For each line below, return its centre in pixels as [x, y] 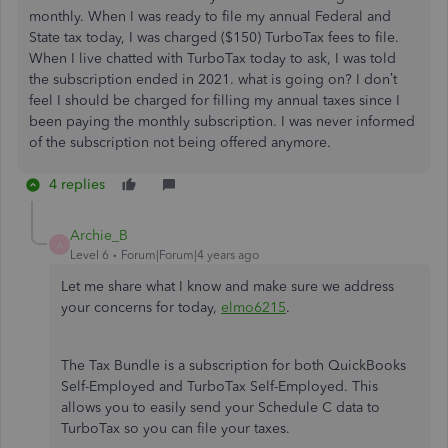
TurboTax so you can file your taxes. [175, 429]
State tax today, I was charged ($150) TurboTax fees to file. [214, 38]
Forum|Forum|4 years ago [190, 255]
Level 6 [89, 255]
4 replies [77, 185]
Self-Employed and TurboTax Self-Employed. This [219, 387]
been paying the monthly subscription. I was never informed [222, 122]
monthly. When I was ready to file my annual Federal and [210, 17]
